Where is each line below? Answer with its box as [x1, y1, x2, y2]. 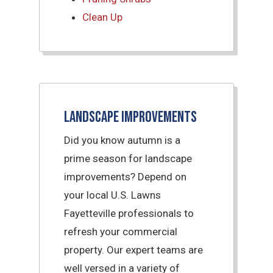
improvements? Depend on [64, 171, 187, 183]
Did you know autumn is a [64, 134, 181, 147]
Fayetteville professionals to [64, 207, 194, 220]
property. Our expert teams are [64, 244, 204, 257]
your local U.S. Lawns [64, 189, 161, 202]
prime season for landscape [64, 152, 193, 165]
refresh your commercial [64, 225, 178, 238]
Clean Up [82, 11, 123, 24]
